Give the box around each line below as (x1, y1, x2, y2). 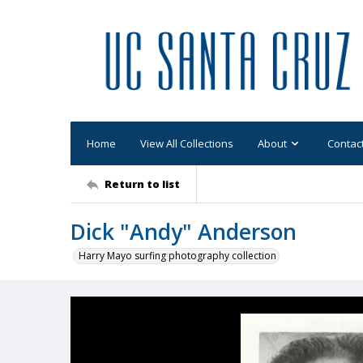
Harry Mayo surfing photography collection (79, 249, 276, 263)
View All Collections (140, 135, 233, 151)
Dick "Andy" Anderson (70, 217, 297, 246)
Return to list (105, 176, 180, 191)
